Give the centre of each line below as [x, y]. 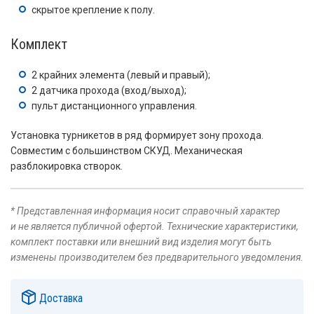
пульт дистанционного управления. [114, 106]
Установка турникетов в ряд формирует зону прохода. [137, 135]
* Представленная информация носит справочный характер [145, 211]
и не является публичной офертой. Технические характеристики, [155, 226]
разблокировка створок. [67, 166]
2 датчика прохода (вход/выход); [109, 90]
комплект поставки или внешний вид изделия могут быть [141, 242]
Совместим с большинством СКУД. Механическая [127, 151]
